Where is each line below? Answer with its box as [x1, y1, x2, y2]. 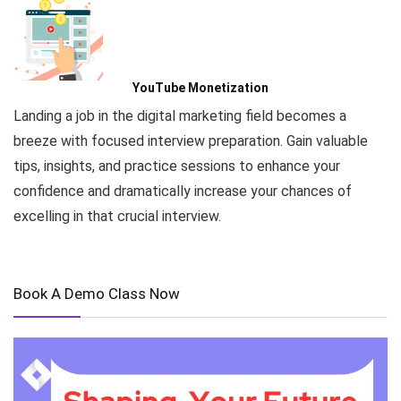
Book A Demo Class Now [13, 284, 180, 303]
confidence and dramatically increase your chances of [13, 182, 352, 200]
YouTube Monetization [132, 80, 269, 95]
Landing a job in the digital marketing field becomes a [13, 107, 346, 124]
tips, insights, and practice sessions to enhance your [13, 157, 340, 175]
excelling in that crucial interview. [13, 207, 221, 225]
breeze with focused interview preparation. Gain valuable [13, 132, 368, 149]
